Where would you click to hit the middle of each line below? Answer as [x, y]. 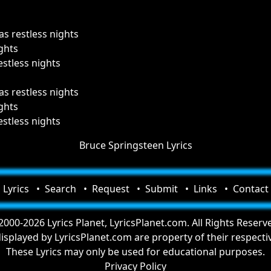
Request [110, 189]
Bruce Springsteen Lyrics [135, 145]
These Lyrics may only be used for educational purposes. [135, 252]
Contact [250, 189]
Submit [161, 189]
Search [60, 189]
